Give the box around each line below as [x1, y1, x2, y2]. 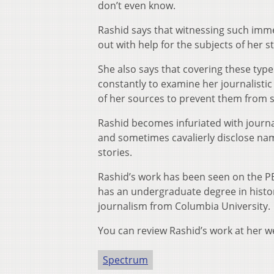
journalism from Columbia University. [98, 199, 270, 213]
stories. [98, 146, 132, 160]
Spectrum [103, 253, 148, 267]
